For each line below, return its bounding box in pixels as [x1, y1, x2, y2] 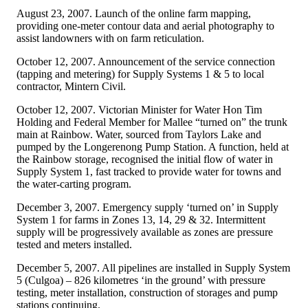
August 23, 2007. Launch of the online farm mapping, [16, 7, 251, 19]
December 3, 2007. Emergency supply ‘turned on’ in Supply [16, 201, 278, 213]
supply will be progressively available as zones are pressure [16, 225, 273, 238]
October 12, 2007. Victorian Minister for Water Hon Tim [16, 103, 262, 115]
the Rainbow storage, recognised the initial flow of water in [16, 153, 273, 165]
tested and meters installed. [16, 238, 132, 250]
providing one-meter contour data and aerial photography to [16, 19, 274, 32]
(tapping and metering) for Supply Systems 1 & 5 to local [16, 67, 264, 80]
